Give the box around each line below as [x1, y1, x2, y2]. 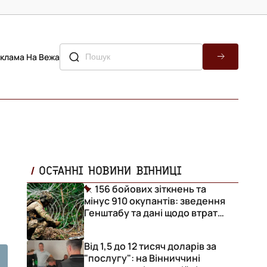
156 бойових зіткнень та [95, 182, 206, 195]
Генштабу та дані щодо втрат [84, 206, 218, 219]
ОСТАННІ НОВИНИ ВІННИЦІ [39, 163, 181, 177]
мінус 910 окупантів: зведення [84, 194, 225, 207]
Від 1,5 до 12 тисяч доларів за [84, 240, 216, 253]
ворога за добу [84, 218, 154, 231]
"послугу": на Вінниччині [84, 252, 200, 265]
